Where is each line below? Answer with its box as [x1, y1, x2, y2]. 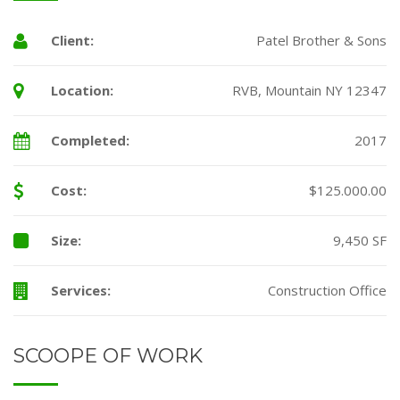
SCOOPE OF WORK [13, 343, 203, 368]
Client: [50, 30, 94, 49]
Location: [50, 80, 113, 99]
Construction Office [268, 280, 387, 299]
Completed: [50, 130, 129, 149]
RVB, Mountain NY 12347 [232, 80, 387, 99]
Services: [50, 280, 111, 299]
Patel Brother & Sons [256, 30, 387, 49]
